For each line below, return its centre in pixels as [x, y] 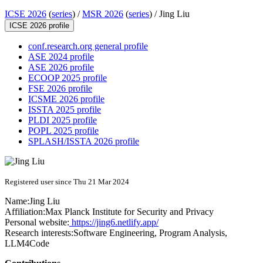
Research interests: [39, 233]
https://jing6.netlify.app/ [114, 222]
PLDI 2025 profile [63, 120]
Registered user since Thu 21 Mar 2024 [67, 182]
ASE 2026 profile [61, 68]
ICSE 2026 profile [39, 26]
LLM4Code [27, 244]
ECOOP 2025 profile [68, 78]
